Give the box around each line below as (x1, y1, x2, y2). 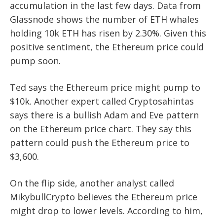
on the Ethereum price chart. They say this (10, 122, 191, 135)
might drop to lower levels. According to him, (10, 204, 203, 217)
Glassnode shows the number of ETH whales (10, 13, 199, 25)
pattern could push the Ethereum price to (10, 136, 189, 148)
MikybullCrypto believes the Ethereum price (10, 190, 197, 203)
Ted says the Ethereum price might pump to (10, 81, 200, 93)
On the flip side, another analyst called (10, 177, 174, 189)
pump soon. (10, 54, 61, 67)
